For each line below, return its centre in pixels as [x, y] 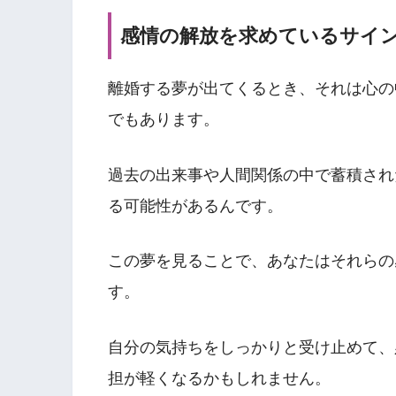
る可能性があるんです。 [195, 205]
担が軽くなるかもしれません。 [219, 377]
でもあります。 [164, 119]
